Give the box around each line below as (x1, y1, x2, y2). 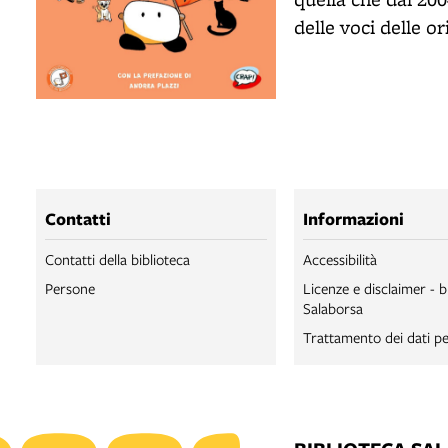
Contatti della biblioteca (45, 249, 190, 270)
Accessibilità (303, 249, 377, 270)
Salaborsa (303, 298, 363, 319)
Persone (45, 278, 95, 299)
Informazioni (303, 207, 404, 231)
